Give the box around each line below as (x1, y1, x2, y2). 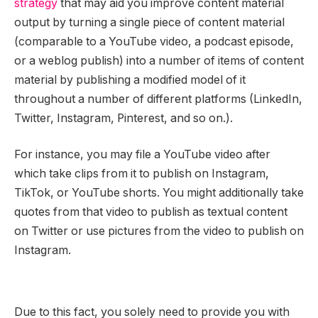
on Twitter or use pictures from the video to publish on (14, 224, 304, 238)
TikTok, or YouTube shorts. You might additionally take (14, 186, 304, 200)
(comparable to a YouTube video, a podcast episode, (14, 34, 294, 48)
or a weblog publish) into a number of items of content (14, 53, 304, 67)
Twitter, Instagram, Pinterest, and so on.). (14, 111, 236, 125)
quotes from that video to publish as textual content (14, 205, 287, 219)
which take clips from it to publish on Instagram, (14, 167, 269, 181)
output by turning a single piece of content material (14, 15, 285, 29)
